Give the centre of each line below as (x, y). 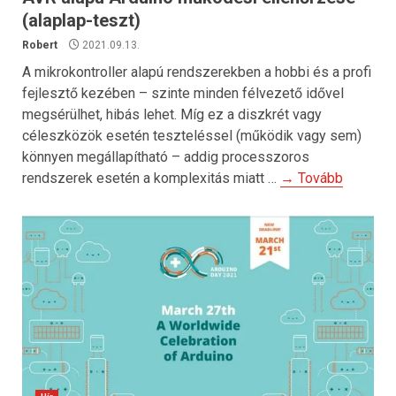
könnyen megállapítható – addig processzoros (166, 157)
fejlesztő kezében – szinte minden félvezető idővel (183, 93)
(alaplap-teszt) (81, 20)
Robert (40, 45)
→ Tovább (312, 178)
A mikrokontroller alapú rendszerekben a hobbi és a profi (197, 72)
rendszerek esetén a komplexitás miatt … (151, 178)
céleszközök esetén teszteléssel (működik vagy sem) (192, 136)
